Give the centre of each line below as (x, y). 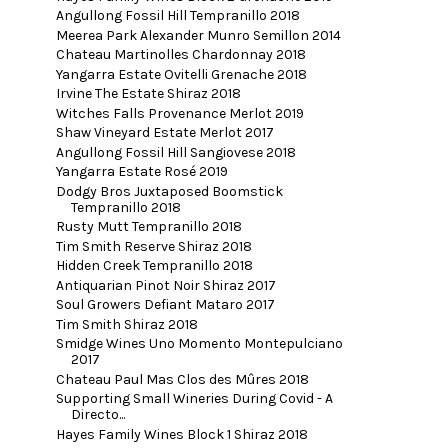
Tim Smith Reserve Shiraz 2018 (153, 246)
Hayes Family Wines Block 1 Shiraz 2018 (181, 434)
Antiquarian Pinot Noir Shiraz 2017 (165, 285)
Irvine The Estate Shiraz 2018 (148, 94)
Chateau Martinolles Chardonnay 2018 (180, 55)
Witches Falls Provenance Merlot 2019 (179, 113)
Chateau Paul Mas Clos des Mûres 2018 (182, 379)
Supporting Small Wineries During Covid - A (194, 399)
